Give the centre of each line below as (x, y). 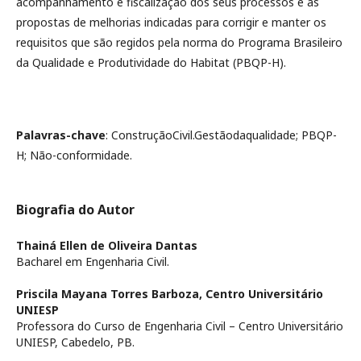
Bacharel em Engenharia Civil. (93, 261)
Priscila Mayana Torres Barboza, (111, 294)
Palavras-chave (61, 135)
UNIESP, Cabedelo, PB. (75, 342)
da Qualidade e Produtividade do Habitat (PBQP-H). (151, 62)
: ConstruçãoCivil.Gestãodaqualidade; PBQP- (221, 135)
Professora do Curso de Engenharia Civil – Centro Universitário (180, 326)
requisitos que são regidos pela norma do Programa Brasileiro (179, 42)
